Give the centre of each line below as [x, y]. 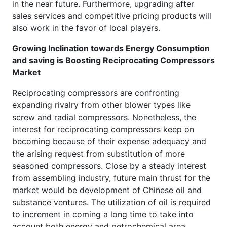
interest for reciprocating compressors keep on [103, 129]
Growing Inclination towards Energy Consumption [111, 48]
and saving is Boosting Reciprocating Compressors [113, 60]
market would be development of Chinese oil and [107, 190]
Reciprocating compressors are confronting [96, 92]
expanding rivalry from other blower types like [101, 105]
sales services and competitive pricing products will [112, 15]
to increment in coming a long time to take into [103, 214]
